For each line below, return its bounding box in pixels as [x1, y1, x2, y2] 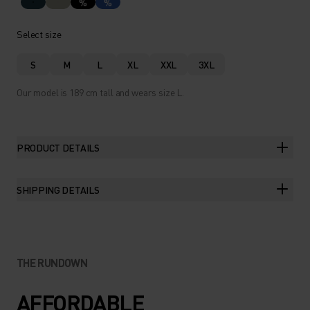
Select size [17, 28, 62, 40]
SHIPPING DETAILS [17, 183, 100, 196]
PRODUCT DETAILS [17, 141, 100, 154]
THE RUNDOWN [17, 255, 87, 270]
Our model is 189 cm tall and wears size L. [17, 86, 185, 98]
